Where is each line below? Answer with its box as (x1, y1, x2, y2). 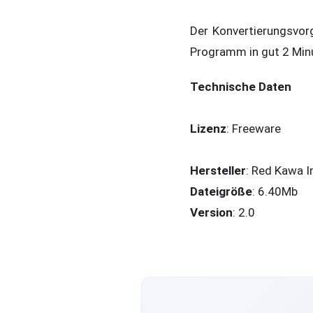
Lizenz (190, 122, 226, 136)
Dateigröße (190, 184, 252, 199)
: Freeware (226, 122, 281, 136)
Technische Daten (190, 80, 291, 94)
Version (190, 205, 233, 220)
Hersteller (190, 163, 246, 178)
